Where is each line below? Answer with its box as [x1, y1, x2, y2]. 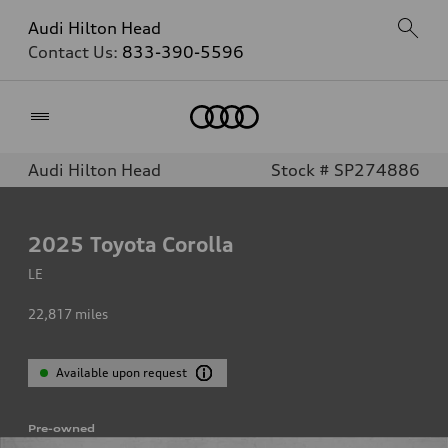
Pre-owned [28, 422, 95, 434]
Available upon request [56, 365, 188, 380]
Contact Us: [28, 42, 122, 62]
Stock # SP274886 [271, 160, 420, 180]
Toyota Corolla [90, 231, 234, 257]
